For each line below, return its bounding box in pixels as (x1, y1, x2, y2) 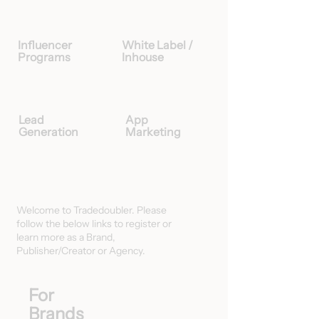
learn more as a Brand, (16, 231, 115, 244)
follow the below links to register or (16, 217, 172, 230)
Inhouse (122, 50, 164, 64)
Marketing (125, 125, 181, 139)
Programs (18, 50, 70, 64)
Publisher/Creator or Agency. (16, 244, 145, 257)
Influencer (18, 38, 72, 52)
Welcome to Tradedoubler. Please (16, 204, 167, 216)
